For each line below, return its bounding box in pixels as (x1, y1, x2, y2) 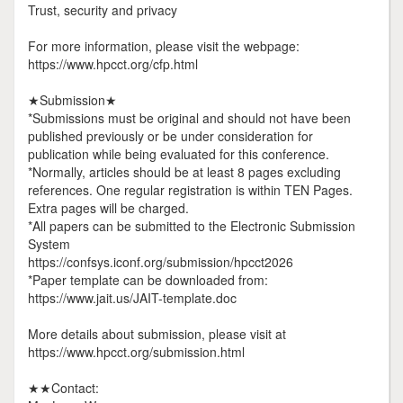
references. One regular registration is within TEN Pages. (28, 181, 353, 199)
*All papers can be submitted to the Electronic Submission (28, 217, 355, 235)
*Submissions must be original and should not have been (28, 109, 351, 127)
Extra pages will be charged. (28, 199, 189, 217)
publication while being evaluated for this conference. (28, 145, 329, 163)
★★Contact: (28, 379, 99, 397)
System (28, 235, 70, 253)
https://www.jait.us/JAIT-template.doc (28, 289, 237, 307)
